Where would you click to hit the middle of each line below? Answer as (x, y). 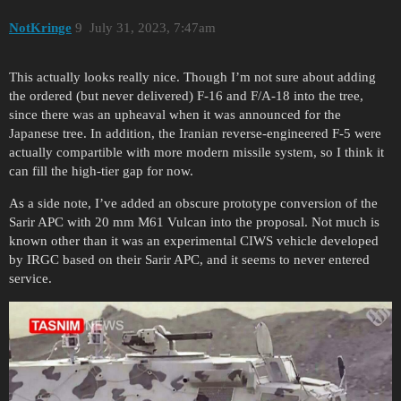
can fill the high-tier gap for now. (101, 171)
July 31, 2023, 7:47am (152, 27)
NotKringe (40, 27)
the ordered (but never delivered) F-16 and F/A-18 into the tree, (186, 95)
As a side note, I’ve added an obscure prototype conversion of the (193, 203)
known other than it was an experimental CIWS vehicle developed (194, 240)
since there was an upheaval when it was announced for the (175, 114)
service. (30, 278)
